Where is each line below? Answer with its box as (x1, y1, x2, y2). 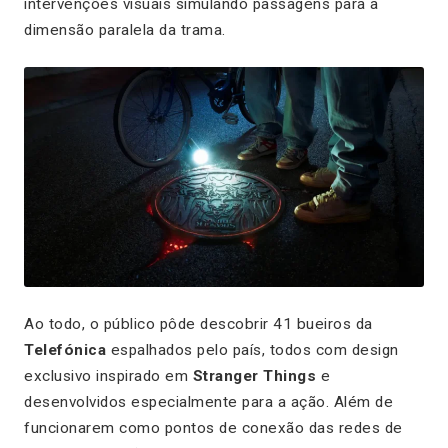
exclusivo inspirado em (24, 366, 193, 385)
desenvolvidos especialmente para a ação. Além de (24, 392, 393, 411)
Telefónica (24, 340, 111, 359)
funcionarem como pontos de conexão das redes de (24, 418, 403, 437)
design (351, 340, 399, 359)
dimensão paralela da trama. (24, 20, 226, 39)
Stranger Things (192, 366, 316, 385)
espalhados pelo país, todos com (110, 340, 347, 359)
